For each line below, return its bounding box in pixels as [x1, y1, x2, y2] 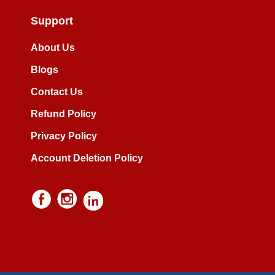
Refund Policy [31, 109, 96, 120]
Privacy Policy [31, 131, 97, 142]
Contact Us [31, 87, 83, 98]
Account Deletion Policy [31, 153, 143, 164]
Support [31, 15, 73, 28]
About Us [31, 42, 75, 53]
